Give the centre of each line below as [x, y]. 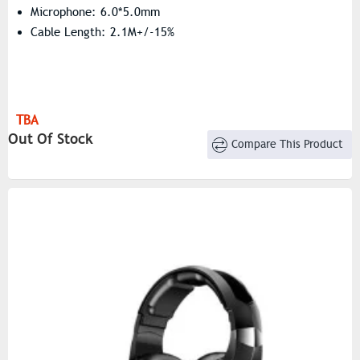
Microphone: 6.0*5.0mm [95, 12]
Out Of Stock [51, 138]
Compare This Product [288, 144]
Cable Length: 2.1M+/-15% [102, 32]
